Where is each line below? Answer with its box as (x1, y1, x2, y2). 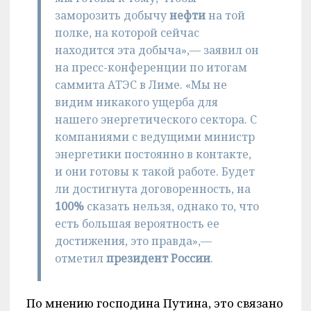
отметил (54, 250, 106, 266)
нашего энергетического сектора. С (54, 111, 257, 127)
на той (205, 7, 245, 23)
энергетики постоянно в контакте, (54, 146, 251, 162)
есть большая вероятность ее (54, 215, 219, 231)
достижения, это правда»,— (54, 233, 212, 249)
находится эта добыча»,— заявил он (54, 42, 259, 58)
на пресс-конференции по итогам (54, 59, 247, 75)
